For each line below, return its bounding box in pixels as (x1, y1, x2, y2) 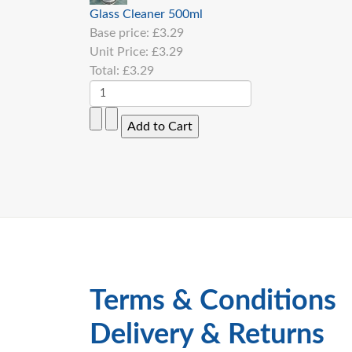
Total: (90, 64, 123, 77)
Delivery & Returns (90, 321, 324, 349)
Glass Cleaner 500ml (90, 8, 203, 20)
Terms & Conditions (90, 287, 336, 315)
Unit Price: (90, 46, 152, 58)
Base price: (90, 27, 152, 39)
